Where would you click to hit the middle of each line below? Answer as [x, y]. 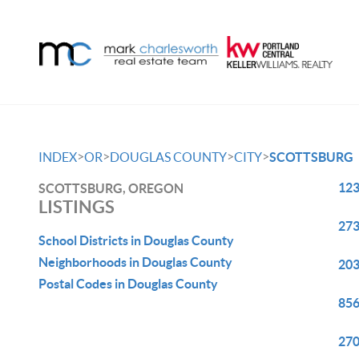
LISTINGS [77, 206]
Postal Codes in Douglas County [128, 284]
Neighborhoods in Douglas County [135, 262]
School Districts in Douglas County [136, 240]
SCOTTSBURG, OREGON [111, 188]
